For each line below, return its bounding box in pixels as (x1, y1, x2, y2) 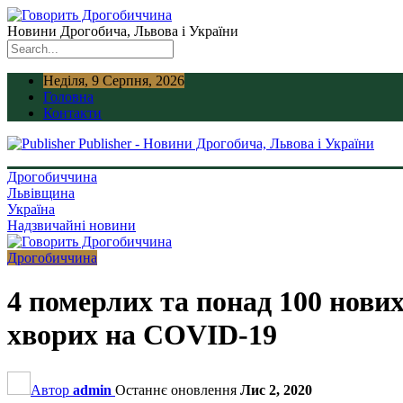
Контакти (43, 105, 102, 121)
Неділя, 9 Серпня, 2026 (43, 73, 184, 88)
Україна (7, 201, 55, 217)
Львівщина (7, 185, 75, 201)
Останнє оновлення (115, 381, 240, 398)
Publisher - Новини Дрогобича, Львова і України (78, 136, 374, 151)
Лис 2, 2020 (240, 381, 312, 398)
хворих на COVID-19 (7, 318, 277, 352)
